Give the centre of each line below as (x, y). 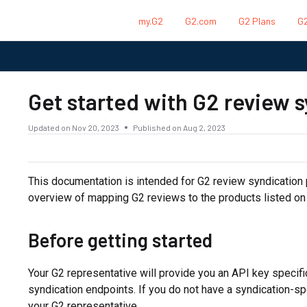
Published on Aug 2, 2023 (179, 127)
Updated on (50, 127)
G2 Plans (257, 21)
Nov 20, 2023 (95, 127)
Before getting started (120, 240)
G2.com (201, 21)
